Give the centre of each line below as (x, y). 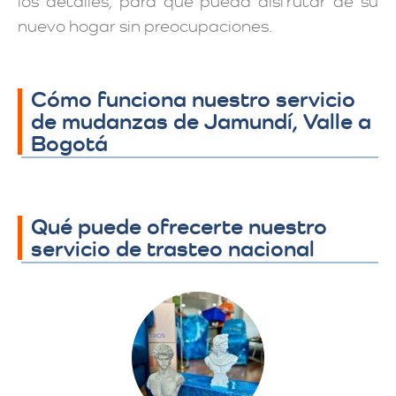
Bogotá (69, 143)
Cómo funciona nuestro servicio (193, 99)
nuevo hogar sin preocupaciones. (145, 26)
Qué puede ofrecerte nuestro (179, 226)
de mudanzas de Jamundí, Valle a (201, 121)
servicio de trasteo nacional (173, 248)
